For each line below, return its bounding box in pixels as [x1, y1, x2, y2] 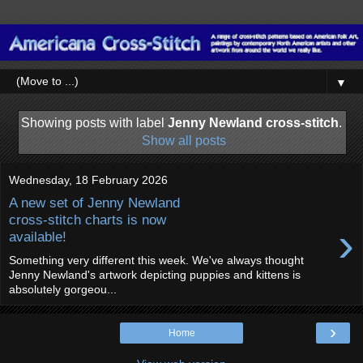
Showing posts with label [21, 115, 168, 130]
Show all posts [142, 133, 227, 147]
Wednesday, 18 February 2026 [9, 173, 168, 186]
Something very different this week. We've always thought [9, 253, 304, 267]
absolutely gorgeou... [9, 282, 117, 296]
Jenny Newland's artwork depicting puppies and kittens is [9, 267, 301, 281]
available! [9, 228, 66, 245]
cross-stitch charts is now [9, 211, 166, 228]
